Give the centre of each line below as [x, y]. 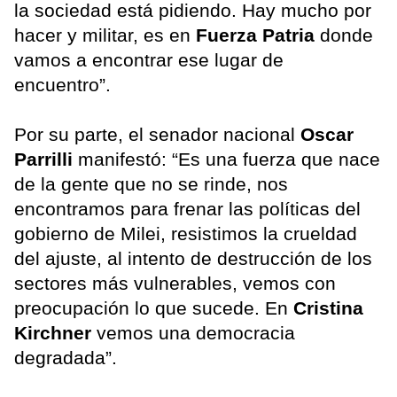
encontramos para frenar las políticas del [187, 208]
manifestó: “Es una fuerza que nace [226, 159]
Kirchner [55, 332]
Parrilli [43, 159]
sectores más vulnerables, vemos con [175, 283]
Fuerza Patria [258, 35]
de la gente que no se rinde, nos [151, 183]
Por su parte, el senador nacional [155, 134]
